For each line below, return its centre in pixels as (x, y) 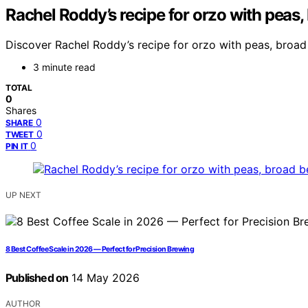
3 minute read (64, 67)
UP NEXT (23, 195)
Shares (21, 111)
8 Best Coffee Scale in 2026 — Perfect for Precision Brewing (100, 250)
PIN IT (17, 146)
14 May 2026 (104, 278)
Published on (37, 278)
